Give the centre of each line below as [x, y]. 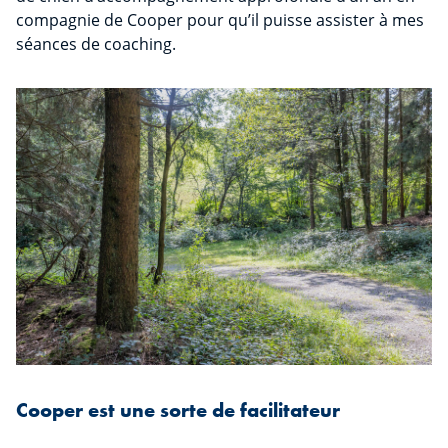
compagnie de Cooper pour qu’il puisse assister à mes [220, 20]
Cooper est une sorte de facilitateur [178, 410]
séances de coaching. [96, 44]
